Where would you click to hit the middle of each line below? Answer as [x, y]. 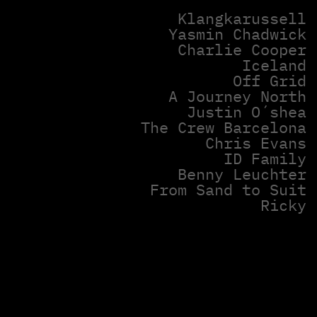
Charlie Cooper [242, 49]
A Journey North [237, 96]
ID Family [265, 158]
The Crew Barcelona [224, 127]
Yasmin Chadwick [237, 34]
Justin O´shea [247, 111]
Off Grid [270, 80]
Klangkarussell [242, 18]
